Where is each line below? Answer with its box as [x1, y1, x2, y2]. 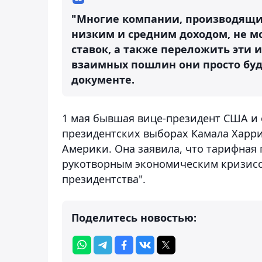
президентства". [62, 171, 146, 186]
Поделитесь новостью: [71, 210, 196, 225]
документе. [71, 72, 135, 87]
